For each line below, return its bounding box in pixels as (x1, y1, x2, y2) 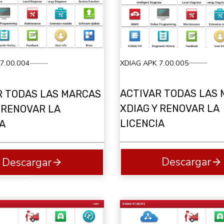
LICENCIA (120, 117, 164, 130)
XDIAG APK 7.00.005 (120, 57, 189, 68)
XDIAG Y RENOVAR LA (120, 102, 219, 115)
